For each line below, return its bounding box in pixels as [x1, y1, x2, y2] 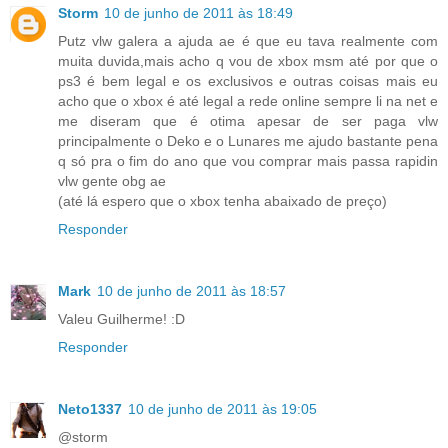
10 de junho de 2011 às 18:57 [97, 283, 286, 300]
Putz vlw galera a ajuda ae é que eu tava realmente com [58, 33, 438, 50]
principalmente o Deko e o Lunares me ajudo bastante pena [58, 133, 438, 150]
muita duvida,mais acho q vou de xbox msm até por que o [58, 53, 438, 70]
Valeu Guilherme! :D [58, 311, 185, 328]
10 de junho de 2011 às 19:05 [128, 401, 317, 418]
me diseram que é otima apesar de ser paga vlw [58, 113, 438, 130]
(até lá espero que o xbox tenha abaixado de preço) [58, 193, 387, 210]
